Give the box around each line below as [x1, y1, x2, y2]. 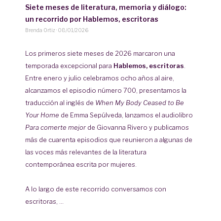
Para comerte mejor [25, 123, 86, 131]
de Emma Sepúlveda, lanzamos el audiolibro [59, 110, 193, 119]
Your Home [25, 110, 60, 119]
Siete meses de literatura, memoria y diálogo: [25, 2, 187, 11]
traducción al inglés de [25, 98, 96, 107]
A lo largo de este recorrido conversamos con [25, 184, 167, 193]
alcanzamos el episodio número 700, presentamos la [25, 86, 187, 94]
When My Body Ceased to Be [95, 98, 184, 107]
